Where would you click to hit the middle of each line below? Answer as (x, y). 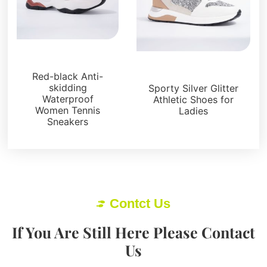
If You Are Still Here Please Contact (133, 232)
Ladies (193, 111)
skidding (68, 87)
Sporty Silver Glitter (193, 88)
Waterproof (68, 99)
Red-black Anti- (68, 76)
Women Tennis (68, 110)
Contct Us (140, 204)
